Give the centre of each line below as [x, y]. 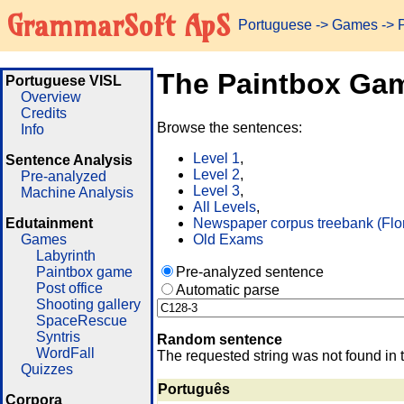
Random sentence [220, 340]
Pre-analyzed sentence [250, 272]
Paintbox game [84, 272]
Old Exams [228, 240]
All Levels [225, 207]
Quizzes [46, 369]
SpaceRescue [81, 321]
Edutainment [49, 223]
